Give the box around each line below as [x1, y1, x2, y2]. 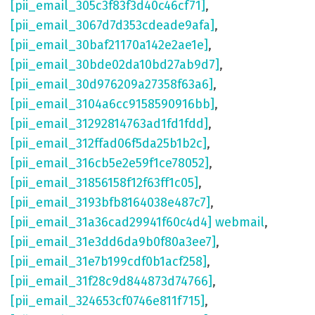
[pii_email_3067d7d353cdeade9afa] [11, 18, 214, 34]
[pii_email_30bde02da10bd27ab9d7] [11, 57, 219, 73]
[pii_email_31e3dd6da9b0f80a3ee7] [11, 234, 216, 250]
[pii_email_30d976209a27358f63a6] [11, 77, 213, 93]
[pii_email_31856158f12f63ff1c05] [11, 175, 198, 191]
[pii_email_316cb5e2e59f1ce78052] [11, 155, 209, 172]
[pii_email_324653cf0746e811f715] [11, 293, 205, 309]
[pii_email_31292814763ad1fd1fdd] [11, 116, 208, 132]
